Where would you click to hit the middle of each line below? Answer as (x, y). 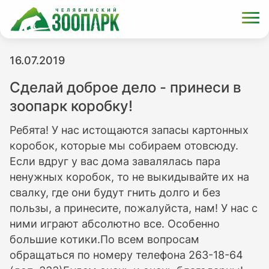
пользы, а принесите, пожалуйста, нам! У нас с (134, 208)
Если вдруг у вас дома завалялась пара (115, 161)
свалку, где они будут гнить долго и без (115, 192)
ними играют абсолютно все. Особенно (115, 224)
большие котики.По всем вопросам (104, 239)
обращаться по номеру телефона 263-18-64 (126, 255)
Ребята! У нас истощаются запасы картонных (129, 130)
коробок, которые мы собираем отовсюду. (124, 146)
